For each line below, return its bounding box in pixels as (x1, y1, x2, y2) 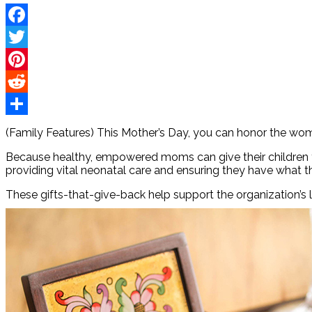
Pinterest (6, 75, 51, 88)
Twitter (6, 52, 42, 66)
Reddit (6, 97, 40, 111)
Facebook (6, 30, 57, 44)
